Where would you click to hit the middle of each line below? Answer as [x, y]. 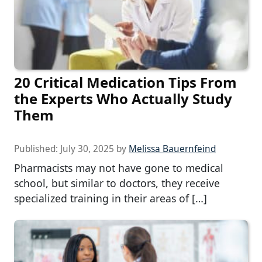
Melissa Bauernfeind [172, 149]
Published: [37, 149]
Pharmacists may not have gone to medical [119, 168]
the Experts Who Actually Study [123, 99]
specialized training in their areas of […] [111, 199]
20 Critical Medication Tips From [125, 82]
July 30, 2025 [87, 149]
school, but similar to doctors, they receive [117, 183]
